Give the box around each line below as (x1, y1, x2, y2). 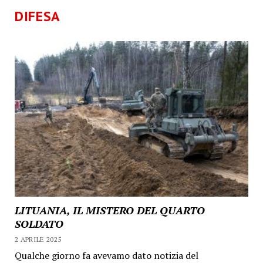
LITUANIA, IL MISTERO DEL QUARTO (14, 203, 205, 218)
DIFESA (14, 7, 61, 25)
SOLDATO (14, 217, 63, 231)
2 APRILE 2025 (14, 235, 62, 244)
